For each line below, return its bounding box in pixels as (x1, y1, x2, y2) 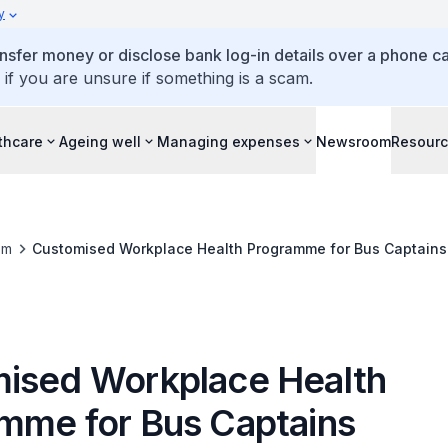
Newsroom (316, 132, 391, 150)
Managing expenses (157, 132, 300, 150)
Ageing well (59, 132, 141, 150)
